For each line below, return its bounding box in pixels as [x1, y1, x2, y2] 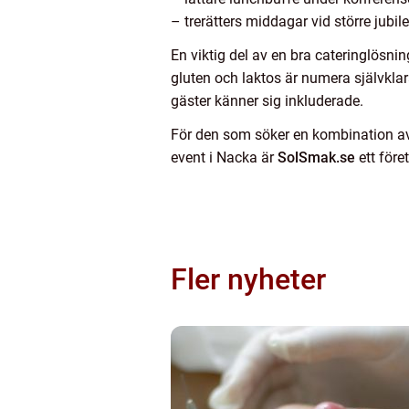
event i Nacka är [171, 149, 278, 167]
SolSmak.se [278, 149, 355, 167]
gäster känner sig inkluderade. [171, 92, 363, 110]
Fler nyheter [171, 262, 326, 298]
